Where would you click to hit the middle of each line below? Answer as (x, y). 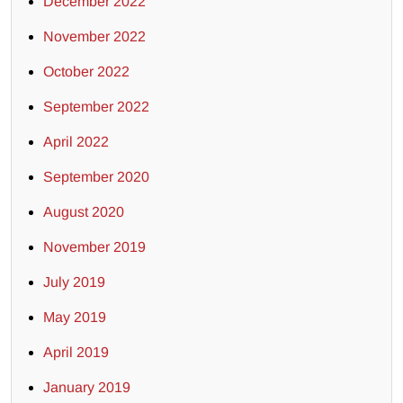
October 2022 (86, 72)
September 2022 (96, 107)
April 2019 (76, 353)
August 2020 (84, 212)
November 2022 (94, 37)
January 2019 (87, 388)
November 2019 (94, 247)
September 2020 (96, 177)
